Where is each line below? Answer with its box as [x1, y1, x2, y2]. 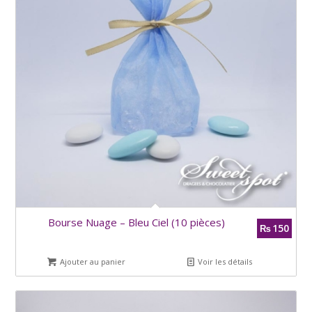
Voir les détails [196, 256, 253, 267]
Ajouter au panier [58, 256, 126, 267]
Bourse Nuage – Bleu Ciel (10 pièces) [47, 214, 225, 229]
